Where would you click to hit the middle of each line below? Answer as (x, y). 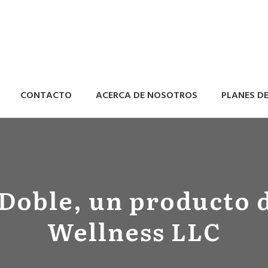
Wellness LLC (134, 230)
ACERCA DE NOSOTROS (147, 96)
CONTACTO (46, 96)
